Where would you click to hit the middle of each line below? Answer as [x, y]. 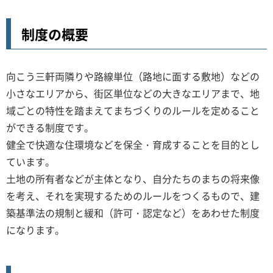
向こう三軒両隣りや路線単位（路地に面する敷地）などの [133, 76]
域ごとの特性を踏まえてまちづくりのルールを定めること [133, 110]
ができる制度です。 [50, 127]
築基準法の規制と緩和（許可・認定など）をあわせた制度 [133, 213]
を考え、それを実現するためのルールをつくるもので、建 [133, 196]
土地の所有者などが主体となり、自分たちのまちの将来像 [133, 179]
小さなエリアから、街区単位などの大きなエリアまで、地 [133, 93]
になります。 [35, 230]
